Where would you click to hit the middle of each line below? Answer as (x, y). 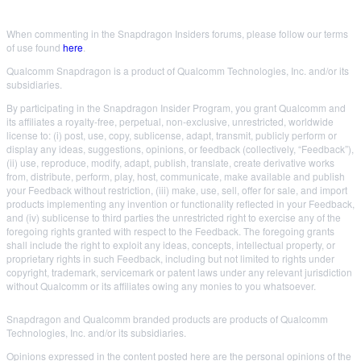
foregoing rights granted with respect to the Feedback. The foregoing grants (170, 230)
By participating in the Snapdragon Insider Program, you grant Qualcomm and (176, 107)
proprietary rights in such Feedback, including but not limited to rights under (170, 258)
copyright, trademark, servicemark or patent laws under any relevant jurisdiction (179, 272)
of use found (35, 47)
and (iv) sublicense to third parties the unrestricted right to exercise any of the (174, 217)
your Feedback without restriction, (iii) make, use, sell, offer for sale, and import (177, 189)
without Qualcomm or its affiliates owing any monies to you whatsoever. (161, 285)
